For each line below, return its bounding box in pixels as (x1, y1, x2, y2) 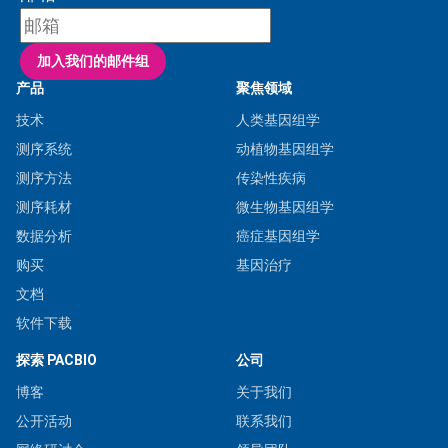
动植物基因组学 (236, 140, 334, 157)
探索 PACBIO (16, 351, 97, 368)
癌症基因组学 (236, 227, 320, 244)
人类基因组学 (236, 111, 320, 128)
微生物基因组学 (236, 198, 334, 215)
